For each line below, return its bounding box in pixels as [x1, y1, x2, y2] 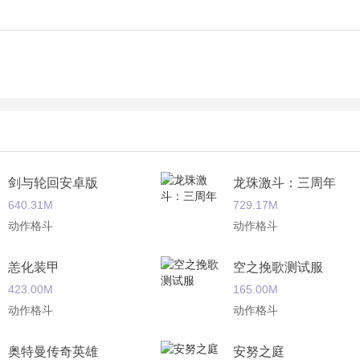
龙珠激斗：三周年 [233, 176, 336, 190]
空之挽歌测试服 [233, 260, 323, 274]
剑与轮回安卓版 [8, 176, 98, 190]
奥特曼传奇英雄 [8, 345, 98, 358]
